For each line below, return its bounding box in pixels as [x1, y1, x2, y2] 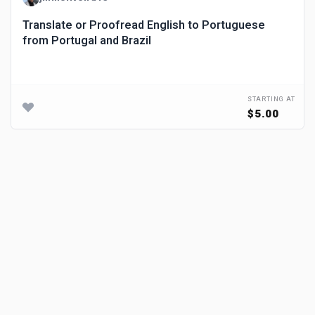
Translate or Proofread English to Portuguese [22, 17, 265, 34]
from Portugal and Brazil [22, 32, 151, 49]
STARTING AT [247, 95, 295, 104]
